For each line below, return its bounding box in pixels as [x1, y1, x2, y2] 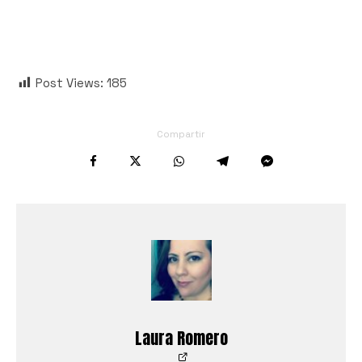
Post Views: [36, 74, 103, 90]
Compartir [157, 127, 205, 141]
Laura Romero [134, 325, 228, 351]
